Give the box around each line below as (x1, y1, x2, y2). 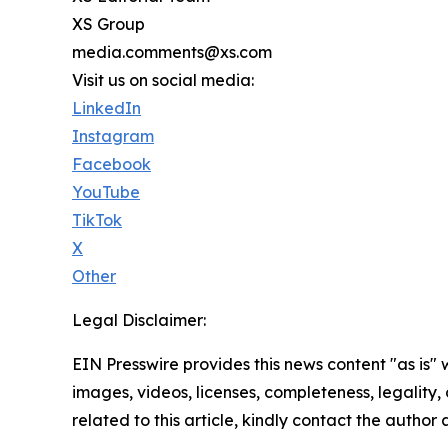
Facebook (72, 153, 151, 174)
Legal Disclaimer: (72, 309, 206, 330)
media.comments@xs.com (72, 41, 272, 62)
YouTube (72, 181, 140, 202)
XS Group (72, 13, 145, 34)
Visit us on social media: (72, 69, 254, 90)
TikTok (72, 209, 122, 230)
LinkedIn (72, 97, 141, 118)
